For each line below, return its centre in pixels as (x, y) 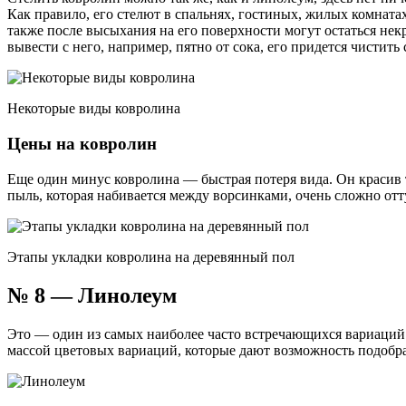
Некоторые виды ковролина (94, 109)
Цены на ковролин (82, 143)
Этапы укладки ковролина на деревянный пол (151, 256)
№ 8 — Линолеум (92, 295)
